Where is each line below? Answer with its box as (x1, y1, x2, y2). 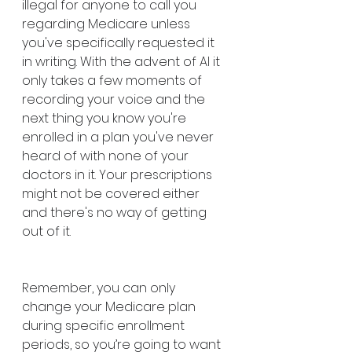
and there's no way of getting (22, 203, 210, 222)
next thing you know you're (22, 108, 189, 127)
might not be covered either (22, 184, 203, 203)
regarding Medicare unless (22, 14, 193, 33)
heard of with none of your (22, 146, 192, 165)
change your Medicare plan (22, 297, 199, 316)
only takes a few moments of (22, 71, 205, 90)
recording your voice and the (22, 90, 208, 108)
